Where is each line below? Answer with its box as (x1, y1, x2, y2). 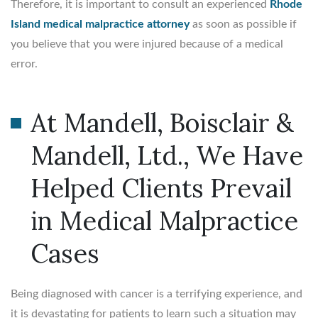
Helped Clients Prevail (31, 171, 292, 204)
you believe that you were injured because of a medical (11, 38, 283, 50)
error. (11, 57, 38, 70)
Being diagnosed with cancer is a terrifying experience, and (11, 287, 302, 300)
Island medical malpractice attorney (11, 18, 190, 30)
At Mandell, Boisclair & (31, 106, 294, 139)
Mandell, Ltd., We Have (31, 138, 303, 172)
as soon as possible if (190, 18, 297, 30)
